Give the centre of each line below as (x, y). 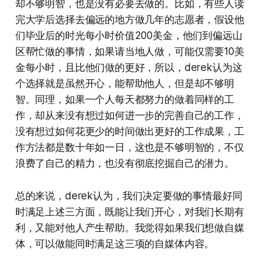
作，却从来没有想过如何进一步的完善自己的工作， (130, 115)
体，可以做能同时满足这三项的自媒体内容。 (115, 243)
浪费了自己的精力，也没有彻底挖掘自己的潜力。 (125, 163)
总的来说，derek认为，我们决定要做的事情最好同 (129, 195)
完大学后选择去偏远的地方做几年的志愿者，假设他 (130, 19)
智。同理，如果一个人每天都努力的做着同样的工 (125, 99)
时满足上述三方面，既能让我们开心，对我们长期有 (130, 211)
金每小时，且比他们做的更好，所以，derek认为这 (129, 67)
